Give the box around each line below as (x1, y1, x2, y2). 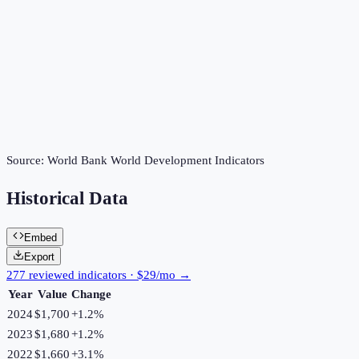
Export (24, 250, 54, 263)
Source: (6, 154, 47, 167)
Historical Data (6, 188, 128, 209)
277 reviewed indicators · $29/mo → (6, 268, 191, 281)
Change (71, 287, 111, 301)
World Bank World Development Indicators (47, 154, 264, 167)
